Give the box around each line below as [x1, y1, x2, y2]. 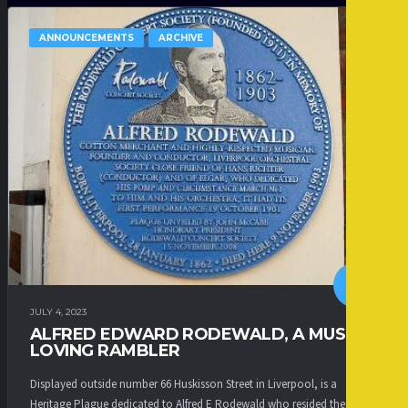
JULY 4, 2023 [30, 306, 87, 319]
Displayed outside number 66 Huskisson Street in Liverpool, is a [30, 375, 337, 393]
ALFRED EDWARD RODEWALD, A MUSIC [30, 324, 362, 345]
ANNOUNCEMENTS [39, 31, 134, 44]
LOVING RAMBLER [30, 341, 180, 362]
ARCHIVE [158, 31, 203, 44]
